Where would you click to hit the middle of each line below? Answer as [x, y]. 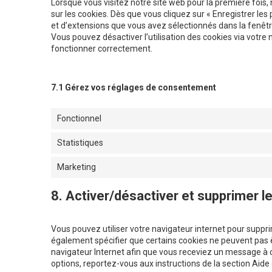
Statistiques [80, 143]
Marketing [76, 167]
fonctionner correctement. [102, 49]
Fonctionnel [79, 119]
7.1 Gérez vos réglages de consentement [134, 88]
